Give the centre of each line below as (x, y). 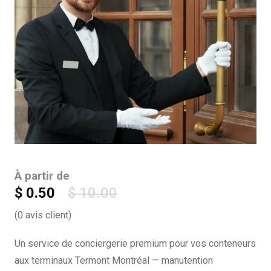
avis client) (47, 215)
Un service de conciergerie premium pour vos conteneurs (135, 244)
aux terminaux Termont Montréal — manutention (114, 261)
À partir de (42, 176)
